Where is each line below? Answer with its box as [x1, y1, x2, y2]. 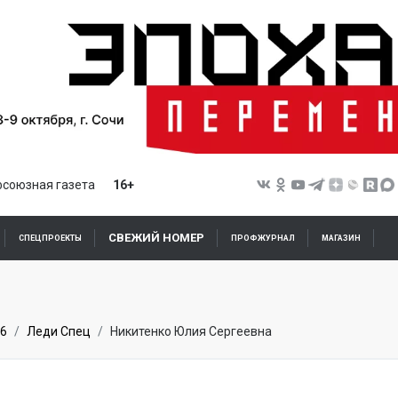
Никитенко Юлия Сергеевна [110, 324, 272, 339]
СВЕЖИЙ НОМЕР [108, 231, 204, 245]
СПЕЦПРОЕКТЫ [19, 234, 82, 243]
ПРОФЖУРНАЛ [231, 234, 295, 243]
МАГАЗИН [322, 234, 361, 243]
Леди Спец [27, 324, 91, 339]
